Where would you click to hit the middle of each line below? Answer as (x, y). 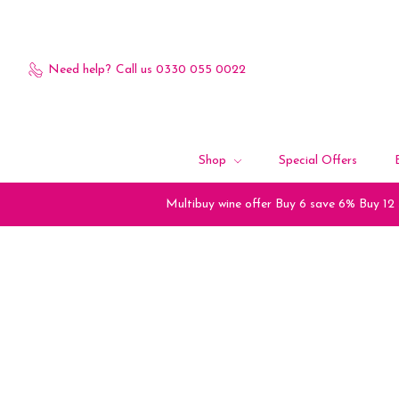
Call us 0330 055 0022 (180, 69)
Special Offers (318, 161)
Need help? (79, 69)
